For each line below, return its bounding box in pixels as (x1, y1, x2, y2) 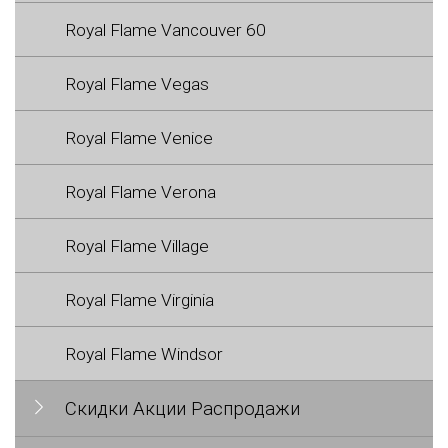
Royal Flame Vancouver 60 (65, 19, 266, 40)
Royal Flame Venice (65, 127, 213, 148)
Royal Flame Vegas (65, 73, 209, 94)
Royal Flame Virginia (65, 289, 214, 310)
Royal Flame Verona (65, 181, 216, 202)
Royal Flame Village (65, 235, 209, 256)
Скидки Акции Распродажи (65, 397, 300, 420)
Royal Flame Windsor (65, 343, 223, 364)
